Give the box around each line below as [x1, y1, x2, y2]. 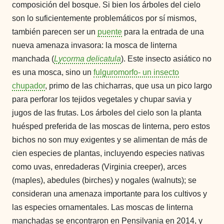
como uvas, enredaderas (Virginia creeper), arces [12, 162, 186, 171]
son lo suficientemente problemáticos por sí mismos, [12, 13, 196, 22]
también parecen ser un [12, 27, 97, 36]
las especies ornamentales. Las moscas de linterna [12, 202, 193, 211]
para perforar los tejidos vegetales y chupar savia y [12, 94, 191, 103]
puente [97, 27, 122, 36]
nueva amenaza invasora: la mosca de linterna [12, 40, 177, 49]
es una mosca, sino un [12, 67, 93, 76]
